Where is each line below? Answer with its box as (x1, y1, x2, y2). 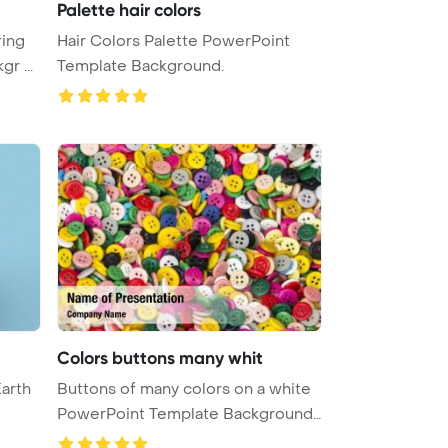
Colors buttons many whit (57, 346, 263, 369)
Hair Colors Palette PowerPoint (57, 30, 290, 51)
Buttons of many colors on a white (57, 378, 311, 399)
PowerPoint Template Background (57, 403, 313, 424)
